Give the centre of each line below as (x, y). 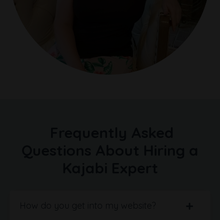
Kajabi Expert (110, 168)
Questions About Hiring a (110, 150)
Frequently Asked (112, 132)
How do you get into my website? (88, 205)
